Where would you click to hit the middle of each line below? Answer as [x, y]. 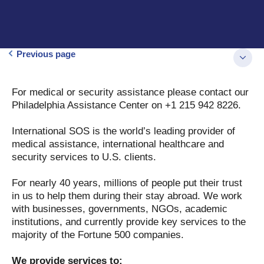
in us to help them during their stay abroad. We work [127, 196]
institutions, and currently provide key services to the [129, 222]
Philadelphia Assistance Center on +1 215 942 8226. [126, 105]
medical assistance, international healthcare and [118, 144]
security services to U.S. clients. [84, 157]
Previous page [46, 54]
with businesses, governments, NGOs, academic [120, 209]
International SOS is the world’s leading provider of [123, 131]
